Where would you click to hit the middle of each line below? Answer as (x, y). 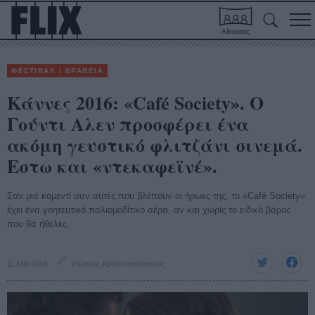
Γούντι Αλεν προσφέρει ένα (128, 124)
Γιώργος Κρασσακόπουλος (118, 264)
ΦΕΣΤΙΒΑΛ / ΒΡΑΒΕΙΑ (57, 71)
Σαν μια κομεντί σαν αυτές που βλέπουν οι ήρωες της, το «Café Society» (156, 196)
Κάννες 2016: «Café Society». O (135, 103)
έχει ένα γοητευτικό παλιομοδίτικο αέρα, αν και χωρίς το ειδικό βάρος (149, 210)
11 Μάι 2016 (27, 264)
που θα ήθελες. (38, 224)
